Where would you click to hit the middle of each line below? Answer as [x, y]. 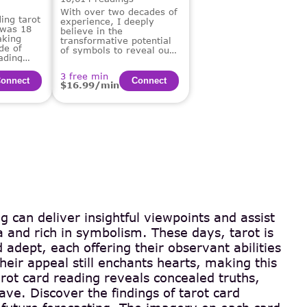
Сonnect [149, 81]
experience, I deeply [107, 21]
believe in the [91, 30]
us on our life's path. [108, 69]
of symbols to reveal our [117, 50]
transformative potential [116, 40]
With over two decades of [119, 11]
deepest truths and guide [117, 59]
